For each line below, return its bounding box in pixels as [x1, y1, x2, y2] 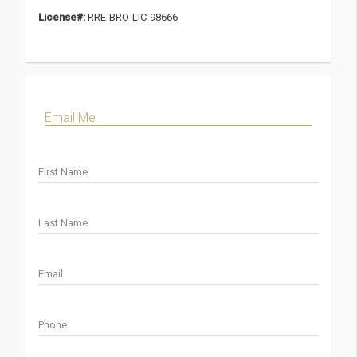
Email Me [45, 109, 96, 125]
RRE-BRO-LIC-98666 [88, 10, 178, 23]
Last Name [38, 216, 88, 229]
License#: [38, 10, 85, 23]
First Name [38, 165, 88, 178]
